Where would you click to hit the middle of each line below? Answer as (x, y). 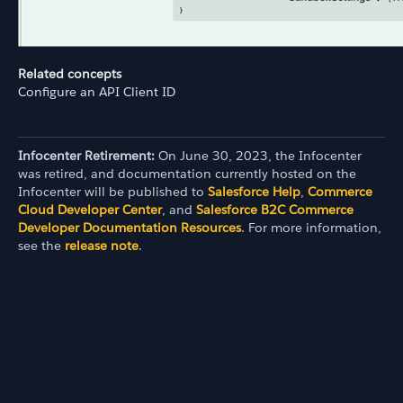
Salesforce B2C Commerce (275, 209)
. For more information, (311, 227)
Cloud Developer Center (90, 209)
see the (41, 245)
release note (102, 245)
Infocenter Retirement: (86, 155)
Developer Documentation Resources (130, 227)
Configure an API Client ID (97, 91)
